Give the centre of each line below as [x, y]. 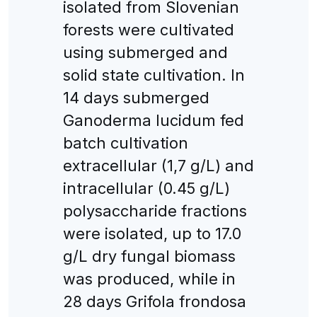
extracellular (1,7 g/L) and [158, 165]
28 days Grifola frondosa [154, 301]
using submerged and [145, 52]
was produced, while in [149, 278]
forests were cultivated [148, 29]
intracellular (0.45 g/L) [146, 188]
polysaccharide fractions [155, 211]
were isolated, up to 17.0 [152, 233]
